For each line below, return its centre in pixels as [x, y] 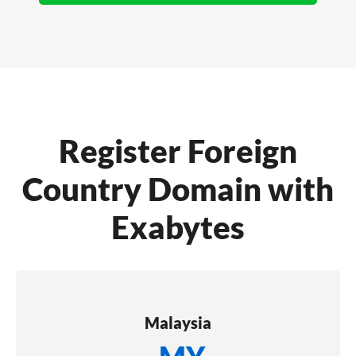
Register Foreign [178, 151]
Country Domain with [178, 189]
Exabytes [178, 227]
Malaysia [178, 322]
